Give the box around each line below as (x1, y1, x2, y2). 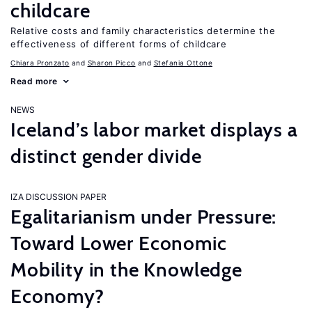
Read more (10, 76, 58, 86)
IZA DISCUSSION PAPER (10, 192, 107, 202)
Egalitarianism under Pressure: (10, 205, 277, 228)
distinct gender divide (10, 144, 202, 168)
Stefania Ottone (153, 58, 212, 67)
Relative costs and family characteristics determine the (10, 25, 276, 36)
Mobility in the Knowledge (10, 258, 242, 281)
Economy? (10, 284, 104, 308)
